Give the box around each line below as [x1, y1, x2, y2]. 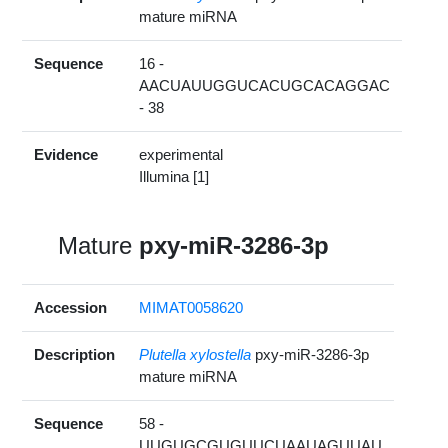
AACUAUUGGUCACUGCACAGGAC [139, 77, 391, 95]
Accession [34, 299, 108, 317]
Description [34, 346, 116, 364]
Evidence [34, 146, 99, 164]
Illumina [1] [139, 168, 210, 186]
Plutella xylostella [139, 346, 252, 364]
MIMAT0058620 [139, 299, 244, 317]
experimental [139, 146, 224, 164]
